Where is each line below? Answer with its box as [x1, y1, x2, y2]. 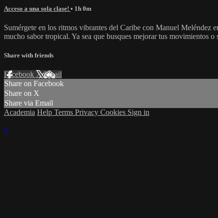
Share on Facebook [4, 79, 64, 88]
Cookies [100, 108, 127, 117]
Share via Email [4, 99, 53, 108]
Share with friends [4, 52, 54, 59]
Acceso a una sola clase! [4, 4, 71, 12]
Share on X [4, 89, 39, 98]
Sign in [127, 108, 149, 117]
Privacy [75, 108, 100, 117]
